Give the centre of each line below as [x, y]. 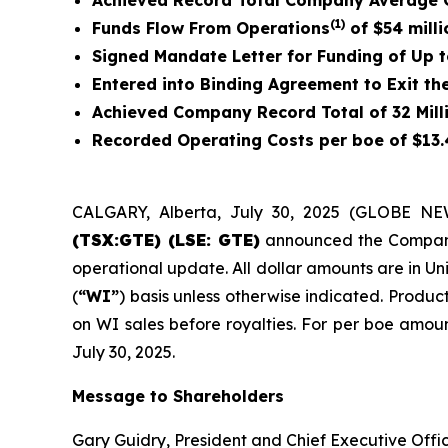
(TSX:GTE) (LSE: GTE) [166, 240]
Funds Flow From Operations [211, 28]
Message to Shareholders [178, 396]
